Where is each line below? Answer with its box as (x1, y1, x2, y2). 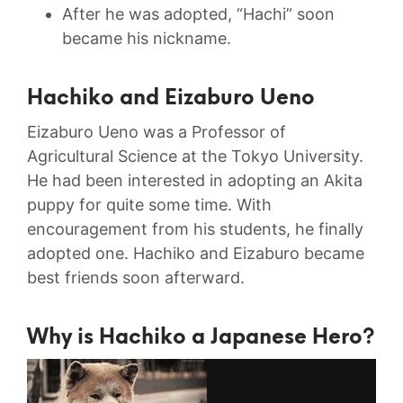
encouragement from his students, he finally (27, 219, 363, 239)
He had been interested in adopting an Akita (27, 171, 363, 191)
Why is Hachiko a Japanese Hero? (27, 327, 375, 350)
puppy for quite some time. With (27, 195, 272, 215)
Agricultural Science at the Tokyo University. (27, 147, 363, 166)
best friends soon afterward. (27, 268, 245, 288)
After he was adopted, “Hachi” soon (62, 4, 336, 24)
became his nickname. (62, 29, 232, 49)
